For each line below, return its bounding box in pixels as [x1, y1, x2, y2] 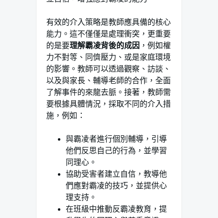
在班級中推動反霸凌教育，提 [66, 204, 167, 213]
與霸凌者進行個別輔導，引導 [66, 134, 167, 143]
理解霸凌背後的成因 [70, 41, 140, 50]
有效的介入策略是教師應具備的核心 [46, 18, 171, 26]
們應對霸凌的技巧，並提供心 [66, 181, 167, 190]
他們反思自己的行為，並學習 [66, 146, 167, 155]
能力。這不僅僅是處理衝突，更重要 [46, 29, 171, 38]
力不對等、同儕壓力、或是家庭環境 [46, 53, 171, 61]
